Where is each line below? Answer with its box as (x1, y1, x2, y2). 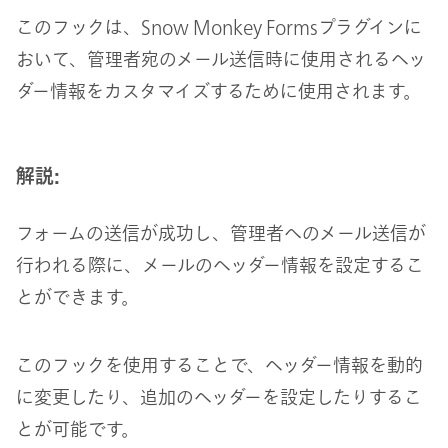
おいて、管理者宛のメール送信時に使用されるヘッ (16, 49, 426, 68)
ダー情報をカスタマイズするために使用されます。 (16, 81, 421, 100)
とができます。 (16, 288, 139, 307)
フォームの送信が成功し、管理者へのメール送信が (16, 224, 426, 243)
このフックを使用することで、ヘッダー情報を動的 (16, 356, 423, 375)
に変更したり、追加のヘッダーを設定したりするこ (16, 388, 422, 407)
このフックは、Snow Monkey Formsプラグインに (16, 17, 422, 36)
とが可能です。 (16, 420, 139, 439)
